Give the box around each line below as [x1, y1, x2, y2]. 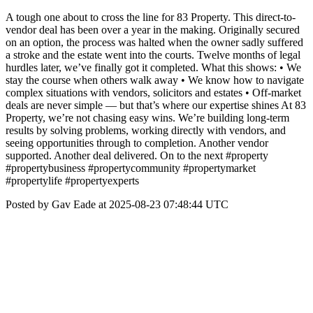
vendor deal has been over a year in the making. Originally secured [6, 24, 300, 36]
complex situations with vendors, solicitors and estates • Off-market [6, 87, 301, 99]
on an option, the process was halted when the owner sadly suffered [6, 36, 303, 48]
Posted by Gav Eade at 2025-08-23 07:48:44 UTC [6, 198, 228, 210]
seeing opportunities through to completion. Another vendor [6, 137, 268, 149]
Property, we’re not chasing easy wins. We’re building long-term [6, 112, 289, 124]
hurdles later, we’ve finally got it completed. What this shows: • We [6, 61, 301, 73]
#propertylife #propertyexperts [6, 175, 139, 187]
